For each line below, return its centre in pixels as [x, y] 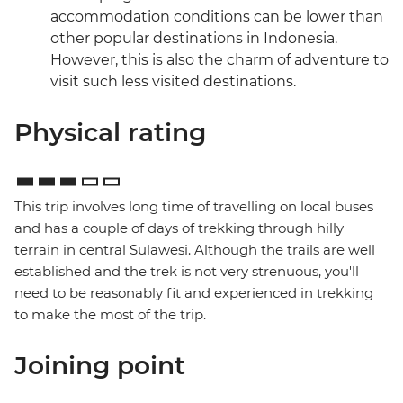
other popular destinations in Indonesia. [194, 39]
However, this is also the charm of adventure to [219, 60]
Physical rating [110, 133]
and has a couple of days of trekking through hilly [179, 228]
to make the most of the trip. [110, 315]
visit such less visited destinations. [173, 82]
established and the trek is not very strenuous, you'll [187, 272]
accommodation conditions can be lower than [217, 17]
